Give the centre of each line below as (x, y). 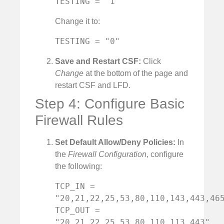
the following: (78, 166)
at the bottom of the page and (136, 73)
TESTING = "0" (87, 41)
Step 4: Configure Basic (110, 103)
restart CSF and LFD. (93, 85)
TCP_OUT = (77, 210)
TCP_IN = (75, 186)
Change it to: (77, 21)
